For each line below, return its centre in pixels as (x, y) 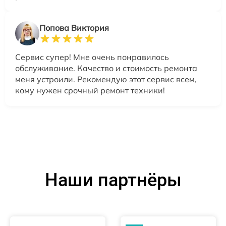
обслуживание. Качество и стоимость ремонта (106, 68)
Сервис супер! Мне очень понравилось (92, 57)
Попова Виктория (74, 27)
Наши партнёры (113, 180)
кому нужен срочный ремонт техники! (90, 90)
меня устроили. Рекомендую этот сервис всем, (106, 79)
